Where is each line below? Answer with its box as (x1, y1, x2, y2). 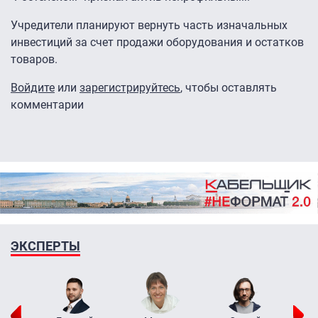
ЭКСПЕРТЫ (11, 238, 80, 253)
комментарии (11, 98, 84, 112)
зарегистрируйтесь (79, 81, 180, 95)
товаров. (11, 53, 57, 67)
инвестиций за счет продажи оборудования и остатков (11, 35, 304, 50)
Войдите (11, 81, 55, 95)
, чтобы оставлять (180, 81, 277, 95)
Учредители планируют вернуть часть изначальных (11, 18, 287, 33)
